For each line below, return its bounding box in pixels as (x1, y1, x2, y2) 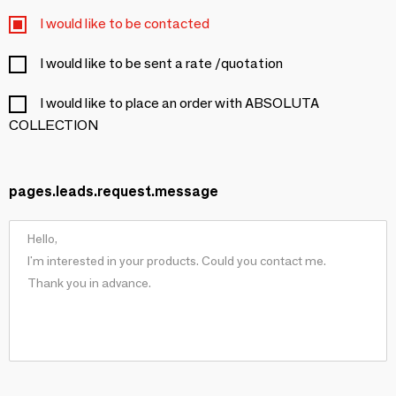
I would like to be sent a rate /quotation (40, 55, 283, 72)
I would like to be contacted (40, 15, 209, 32)
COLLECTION (9, 117, 98, 133)
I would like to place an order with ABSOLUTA (40, 95, 319, 111)
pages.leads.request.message (9, 183, 218, 200)
